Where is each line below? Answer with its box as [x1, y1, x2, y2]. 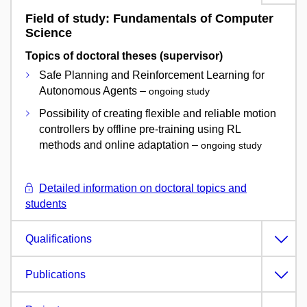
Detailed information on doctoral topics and [39, 182, 247, 195]
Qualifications [25, 233, 92, 245]
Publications [25, 269, 86, 281]
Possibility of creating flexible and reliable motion [39, 108, 276, 120]
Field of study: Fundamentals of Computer [25, 12, 273, 25]
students [25, 198, 66, 210]
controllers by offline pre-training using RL [39, 123, 241, 136]
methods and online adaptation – [39, 139, 201, 151]
